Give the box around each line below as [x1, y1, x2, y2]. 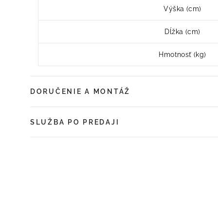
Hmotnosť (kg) [159, 51, 206, 59]
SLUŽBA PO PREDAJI [30, 118, 120, 126]
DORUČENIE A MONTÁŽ [30, 87, 130, 95]
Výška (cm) [163, 5, 201, 13]
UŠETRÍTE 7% [115, 192, 164, 200]
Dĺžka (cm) [164, 28, 200, 36]
